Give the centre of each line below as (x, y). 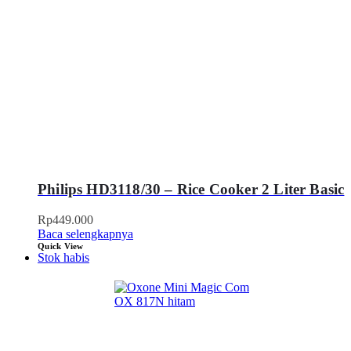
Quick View (61, 246)
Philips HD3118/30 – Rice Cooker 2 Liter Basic (191, 190)
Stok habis (63, 258)
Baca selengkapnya (85, 234)
